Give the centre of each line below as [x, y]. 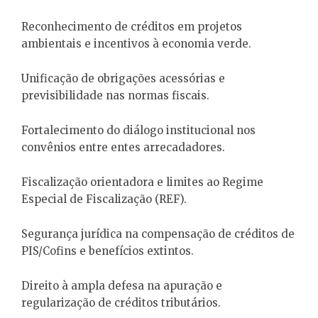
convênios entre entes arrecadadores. [123, 147]
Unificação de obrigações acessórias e [123, 78]
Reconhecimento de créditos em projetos [132, 26]
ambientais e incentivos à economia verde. [136, 43]
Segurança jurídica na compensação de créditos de [158, 234]
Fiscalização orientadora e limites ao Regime [142, 182]
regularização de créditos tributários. [121, 302]
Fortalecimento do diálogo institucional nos [138, 130]
